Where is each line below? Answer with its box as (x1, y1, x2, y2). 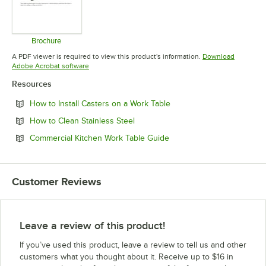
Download (202, 52, 235, 61)
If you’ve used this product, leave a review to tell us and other (20, 240, 246, 250)
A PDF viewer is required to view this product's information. (12, 52, 201, 61)
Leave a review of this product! (20, 220, 165, 232)
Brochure (31, 36, 61, 46)
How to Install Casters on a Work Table (30, 99, 170, 109)
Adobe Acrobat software (12, 62, 89, 71)
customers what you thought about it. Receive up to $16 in (20, 252, 233, 262)
